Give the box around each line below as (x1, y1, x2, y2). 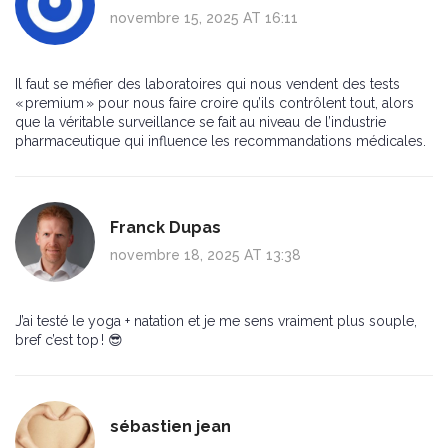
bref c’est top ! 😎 (15, 332, 123, 349)
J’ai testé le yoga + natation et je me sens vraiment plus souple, (15, 313, 417, 330)
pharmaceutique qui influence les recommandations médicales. (15, 133, 426, 150)
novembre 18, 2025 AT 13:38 (110, 247, 301, 264)
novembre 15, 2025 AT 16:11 (110, 10, 298, 27)
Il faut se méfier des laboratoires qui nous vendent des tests (15, 76, 400, 93)
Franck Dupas (110, 218, 221, 238)
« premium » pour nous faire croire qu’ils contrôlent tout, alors (15, 95, 414, 112)
